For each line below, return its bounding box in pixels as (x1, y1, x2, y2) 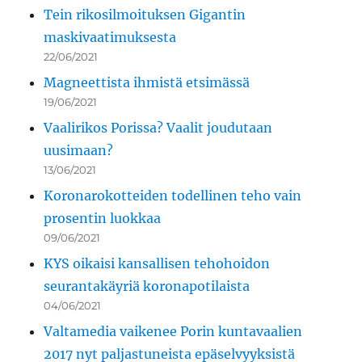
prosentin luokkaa (44, 210, 162, 227)
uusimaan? (44, 142, 114, 159)
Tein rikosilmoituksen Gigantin (44, 6, 246, 23)
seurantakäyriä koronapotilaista (44, 278, 250, 295)
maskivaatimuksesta (44, 29, 177, 46)
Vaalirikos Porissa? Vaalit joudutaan (44, 120, 273, 137)
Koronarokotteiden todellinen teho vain (44, 187, 302, 204)
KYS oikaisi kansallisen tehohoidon (44, 255, 271, 272)
